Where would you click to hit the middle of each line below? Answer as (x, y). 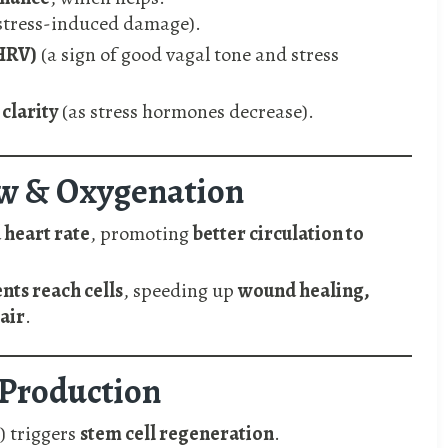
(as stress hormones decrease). (186, 112)
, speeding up (180, 291)
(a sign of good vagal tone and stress (188, 55)
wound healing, (304, 291)
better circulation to (278, 234)
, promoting (141, 234)
